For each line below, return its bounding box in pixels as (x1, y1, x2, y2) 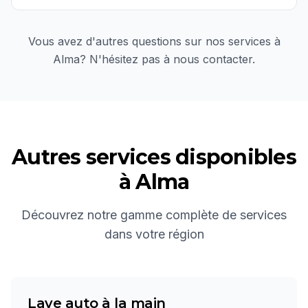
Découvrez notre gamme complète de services (21, 208, 287, 222)
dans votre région (104, 227, 204, 241)
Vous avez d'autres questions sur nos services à (27, 34, 280, 48)
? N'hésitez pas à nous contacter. (80, 52, 255, 66)
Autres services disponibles (12, 144, 296, 170)
